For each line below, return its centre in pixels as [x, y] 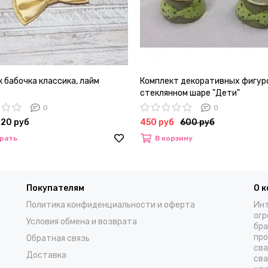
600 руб [197, 123]
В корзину [173, 138]
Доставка [46, 255]
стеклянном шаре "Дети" [190, 93]
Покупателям [55, 188]
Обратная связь [58, 239]
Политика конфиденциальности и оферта [111, 205]
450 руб [157, 123]
